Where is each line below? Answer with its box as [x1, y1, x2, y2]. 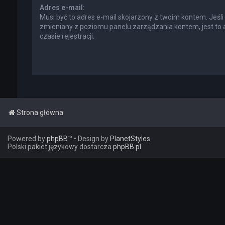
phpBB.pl [113, 143, 141, 151]
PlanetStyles [110, 135, 150, 143]
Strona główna [17, 108, 63, 117]
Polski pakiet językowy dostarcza [8, 143, 113, 151]
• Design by [74, 135, 110, 143]
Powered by [8, 135, 47, 143]
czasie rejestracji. [39, 32, 94, 40]
